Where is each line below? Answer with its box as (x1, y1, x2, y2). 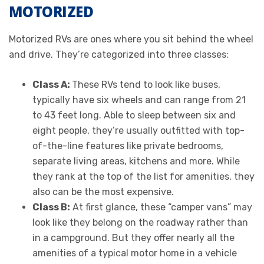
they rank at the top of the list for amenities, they (32, 170, 255, 182)
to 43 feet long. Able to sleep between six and (32, 109, 236, 121)
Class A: (32, 78, 72, 90)
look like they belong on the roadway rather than (32, 216, 248, 228)
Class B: (32, 201, 70, 213)
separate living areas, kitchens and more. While (32, 155, 240, 167)
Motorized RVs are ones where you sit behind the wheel (9, 33, 253, 45)
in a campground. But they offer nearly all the (32, 232, 235, 243)
